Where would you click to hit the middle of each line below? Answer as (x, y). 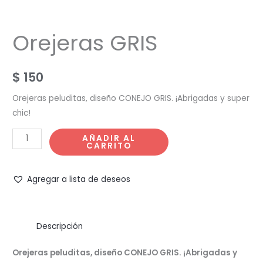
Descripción (60, 226)
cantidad (30, 164)
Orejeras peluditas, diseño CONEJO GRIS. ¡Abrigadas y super (131, 98)
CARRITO (109, 146)
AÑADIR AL (109, 138)
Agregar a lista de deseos (79, 180)
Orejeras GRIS (85, 43)
